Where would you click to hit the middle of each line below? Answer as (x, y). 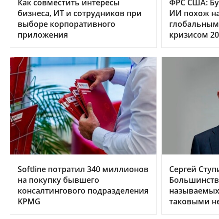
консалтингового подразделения (83, 191)
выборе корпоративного (66, 24)
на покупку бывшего (58, 180)
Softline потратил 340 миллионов (83, 169)
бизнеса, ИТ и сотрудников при (80, 13)
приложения (43, 34)
